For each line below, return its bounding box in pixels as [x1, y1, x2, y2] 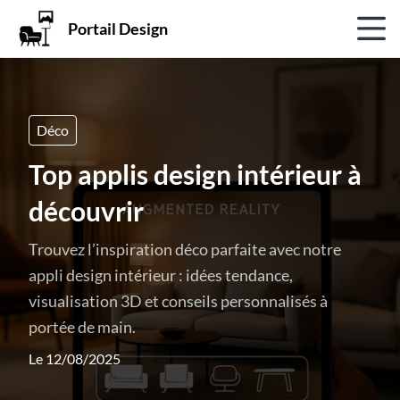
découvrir [29, 195, 144, 227]
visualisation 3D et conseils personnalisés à [29, 291, 328, 311]
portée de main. [29, 317, 136, 337]
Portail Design [68, 18, 168, 38]
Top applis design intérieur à [29, 158, 362, 190]
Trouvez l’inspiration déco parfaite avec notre [29, 239, 341, 259]
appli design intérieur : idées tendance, [29, 265, 293, 285]
